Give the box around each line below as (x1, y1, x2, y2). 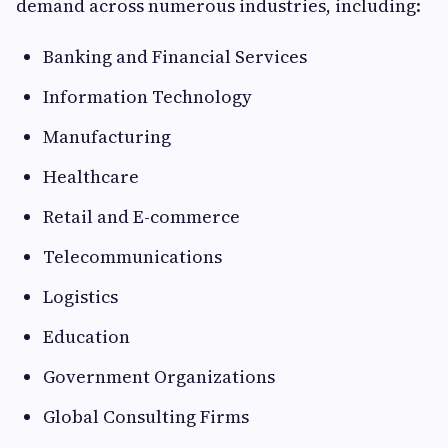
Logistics (43, 284, 118, 310)
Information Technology (43, 84, 252, 110)
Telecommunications (43, 244, 222, 270)
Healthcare (43, 164, 139, 190)
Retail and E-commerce (43, 204, 240, 230)
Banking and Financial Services (43, 44, 307, 70)
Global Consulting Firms (43, 404, 249, 430)
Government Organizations (43, 364, 275, 390)
